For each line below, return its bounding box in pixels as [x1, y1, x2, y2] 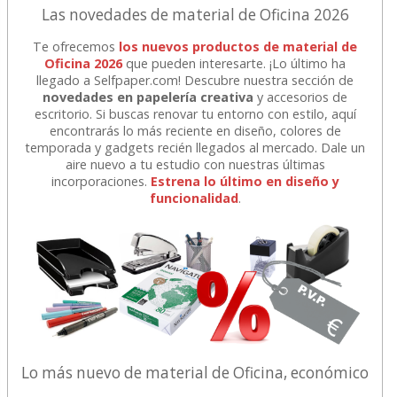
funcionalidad [149, 189, 238, 206]
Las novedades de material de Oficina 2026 [41, 4, 349, 26]
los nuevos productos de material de [119, 37, 358, 55]
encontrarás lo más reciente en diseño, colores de [49, 121, 341, 139]
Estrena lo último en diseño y [150, 172, 339, 190]
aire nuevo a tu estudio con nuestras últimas [65, 155, 325, 173]
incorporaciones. [51, 172, 151, 190]
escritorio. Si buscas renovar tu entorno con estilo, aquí [34, 105, 356, 122]
